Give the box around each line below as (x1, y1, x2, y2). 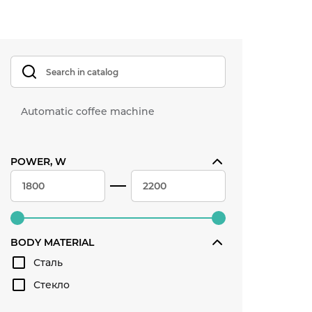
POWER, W (10, 155, 66, 168)
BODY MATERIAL (10, 236, 94, 249)
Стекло (33, 279, 70, 291)
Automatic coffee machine (21, 105, 155, 118)
